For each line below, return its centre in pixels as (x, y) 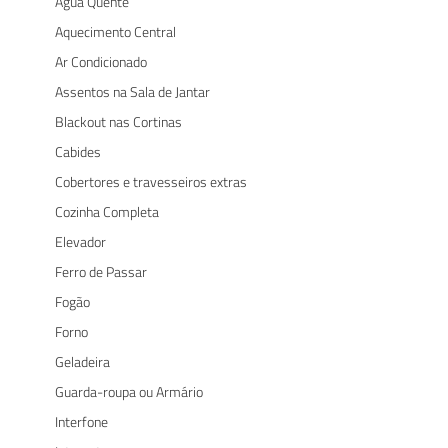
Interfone (81, 421)
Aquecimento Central (115, 31)
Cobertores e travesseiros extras (151, 181)
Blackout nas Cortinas (118, 121)
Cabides (78, 151)
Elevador (80, 241)
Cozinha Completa (107, 211)
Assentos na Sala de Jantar (132, 91)
